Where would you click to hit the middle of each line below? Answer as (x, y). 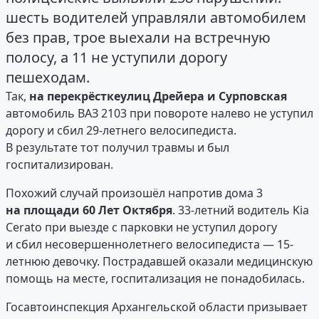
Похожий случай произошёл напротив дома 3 (134, 193)
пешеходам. (48, 78)
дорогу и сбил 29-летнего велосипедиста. (122, 131)
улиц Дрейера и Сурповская (204, 96)
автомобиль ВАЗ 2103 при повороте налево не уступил (159, 114)
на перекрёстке (75, 96)
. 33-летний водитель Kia (241, 210)
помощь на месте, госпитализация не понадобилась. (155, 279)
